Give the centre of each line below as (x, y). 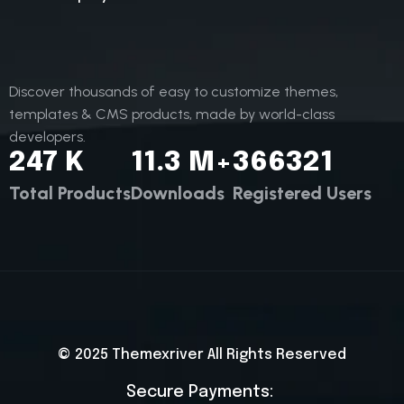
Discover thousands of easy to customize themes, (174, 92)
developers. (47, 137)
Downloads (178, 193)
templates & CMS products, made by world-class (172, 114)
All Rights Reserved (275, 355)
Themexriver (158, 355)
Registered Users (302, 193)
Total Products (70, 193)
